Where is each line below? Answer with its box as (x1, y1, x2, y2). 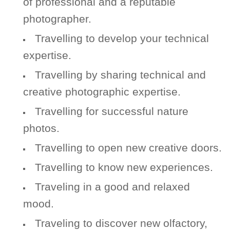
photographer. (23, 13, 91, 25)
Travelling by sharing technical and (34, 69, 206, 81)
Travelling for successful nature (34, 105, 188, 118)
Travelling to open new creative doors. (34, 142, 222, 154)
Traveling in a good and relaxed (34, 181, 190, 193)
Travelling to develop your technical (34, 32, 209, 45)
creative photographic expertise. (23, 86, 181, 98)
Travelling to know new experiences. (34, 161, 213, 174)
